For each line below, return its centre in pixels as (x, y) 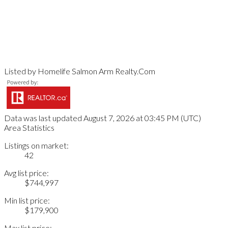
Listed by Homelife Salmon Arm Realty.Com (80, 71)
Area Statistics (29, 128)
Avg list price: (26, 173)
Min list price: (27, 201)
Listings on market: (36, 146)
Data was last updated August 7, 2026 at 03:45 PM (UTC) (103, 118)
